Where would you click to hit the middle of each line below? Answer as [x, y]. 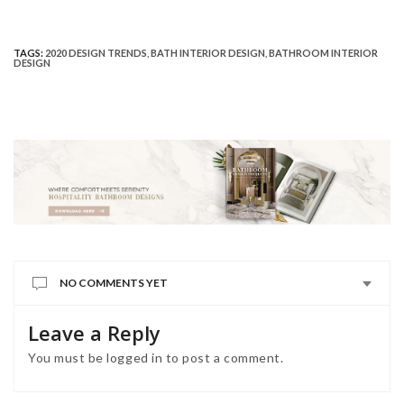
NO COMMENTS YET [114, 282]
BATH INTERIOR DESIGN [208, 53]
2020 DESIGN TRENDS [96, 53]
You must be [68, 357]
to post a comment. [223, 357]
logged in [135, 357]
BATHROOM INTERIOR [323, 53]
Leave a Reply [94, 332]
